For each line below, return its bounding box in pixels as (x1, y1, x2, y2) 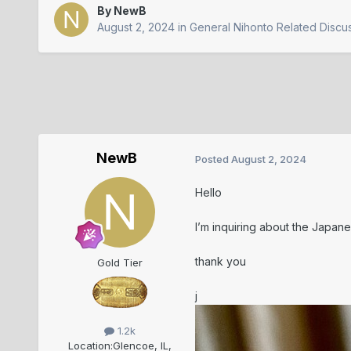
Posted (194, 152, 231, 165)
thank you (194, 255, 246, 269)
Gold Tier (96, 256, 143, 270)
